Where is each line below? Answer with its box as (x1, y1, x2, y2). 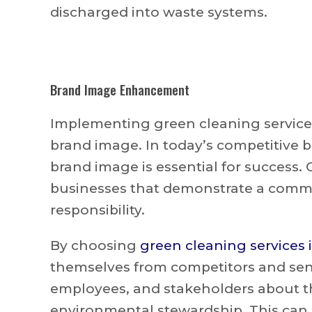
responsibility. (50, 201, 145, 218)
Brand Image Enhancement (50, 79, 189, 99)
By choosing (50, 237, 140, 253)
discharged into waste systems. (50, 3, 267, 20)
